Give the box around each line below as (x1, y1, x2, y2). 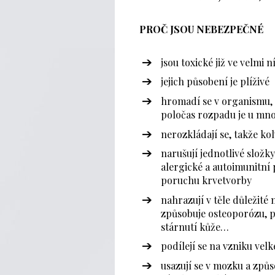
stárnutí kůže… (161, 220, 229, 233)
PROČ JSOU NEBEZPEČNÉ (139, 22, 263, 36)
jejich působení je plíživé (161, 75, 269, 88)
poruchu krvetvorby (161, 174, 252, 187)
